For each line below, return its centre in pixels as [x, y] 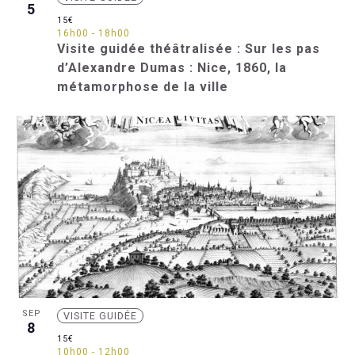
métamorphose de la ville [142, 87]
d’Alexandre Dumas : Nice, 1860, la [172, 68]
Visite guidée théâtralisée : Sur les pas [188, 49]
